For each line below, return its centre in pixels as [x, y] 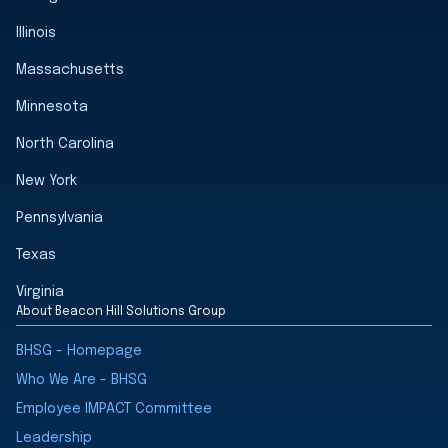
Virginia [40, 291]
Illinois [36, 32]
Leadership [54, 437]
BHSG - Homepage [79, 350]
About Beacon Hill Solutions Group [121, 311]
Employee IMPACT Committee [114, 408]
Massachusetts [70, 69]
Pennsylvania [59, 217]
